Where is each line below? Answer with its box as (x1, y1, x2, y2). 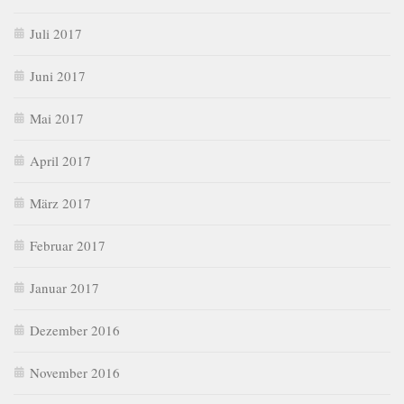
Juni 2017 (30, 66, 86, 85)
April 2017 (30, 151, 91, 170)
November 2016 (30, 363, 120, 381)
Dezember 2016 (30, 320, 120, 339)
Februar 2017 (30, 235, 106, 254)
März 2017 (30, 193, 91, 212)
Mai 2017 (30, 108, 84, 127)
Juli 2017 (30, 23, 82, 42)
